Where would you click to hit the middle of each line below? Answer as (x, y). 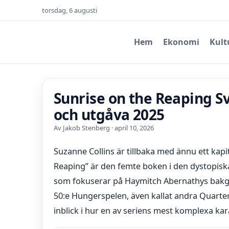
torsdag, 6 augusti (70, 10)
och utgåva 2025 (109, 114)
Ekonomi (181, 42)
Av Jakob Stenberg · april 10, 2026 (104, 128)
